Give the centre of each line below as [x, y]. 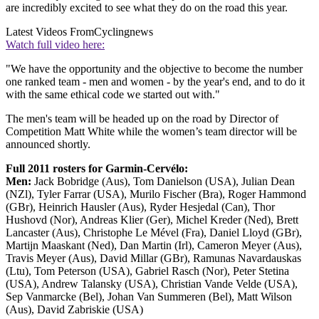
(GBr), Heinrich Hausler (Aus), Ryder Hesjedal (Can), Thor [140, 206]
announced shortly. [48, 144]
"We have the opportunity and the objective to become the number [154, 68]
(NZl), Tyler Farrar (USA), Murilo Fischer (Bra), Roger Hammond [156, 194]
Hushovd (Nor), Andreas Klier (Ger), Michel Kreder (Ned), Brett [152, 219]
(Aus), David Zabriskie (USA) [74, 309]
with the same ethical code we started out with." [113, 94]
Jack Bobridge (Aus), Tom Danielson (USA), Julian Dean [163, 181]
